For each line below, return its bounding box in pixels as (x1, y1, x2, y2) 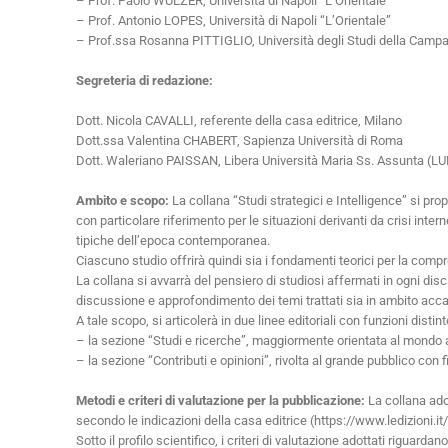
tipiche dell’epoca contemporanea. (76, 233, 270, 248)
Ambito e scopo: (76, 193, 169, 208)
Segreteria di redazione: (76, 73, 213, 88)
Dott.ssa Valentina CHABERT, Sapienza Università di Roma (76, 133, 403, 148)
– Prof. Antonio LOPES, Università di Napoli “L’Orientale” (76, 13, 391, 28)
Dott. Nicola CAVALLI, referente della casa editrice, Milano (76, 113, 402, 128)
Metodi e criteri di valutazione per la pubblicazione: (76, 393, 368, 408)
